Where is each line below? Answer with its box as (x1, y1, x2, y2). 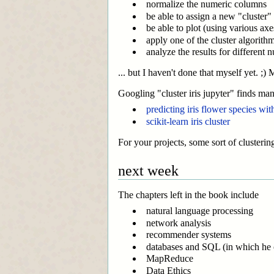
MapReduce (146, 253, 193, 264)
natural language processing (146, 205, 253, 216)
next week (118, 162, 179, 179)
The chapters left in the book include (118, 189, 259, 200)
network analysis (146, 217, 211, 228)
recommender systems (146, 229, 231, 240)
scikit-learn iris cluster (146, 116, 230, 127)
